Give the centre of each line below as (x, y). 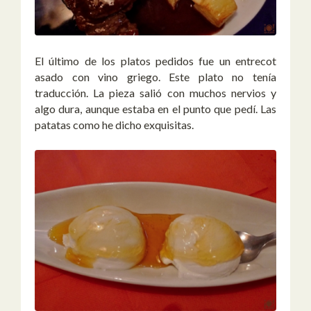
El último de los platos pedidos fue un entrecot (155, 60)
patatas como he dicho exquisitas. (114, 124)
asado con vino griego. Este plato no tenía (155, 76)
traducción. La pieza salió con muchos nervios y (155, 92)
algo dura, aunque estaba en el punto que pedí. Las (155, 108)
